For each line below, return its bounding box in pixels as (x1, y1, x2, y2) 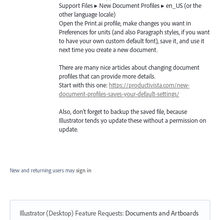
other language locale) (59, 10, 115, 19)
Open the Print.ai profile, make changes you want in (59, 19, 191, 27)
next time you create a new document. (59, 46, 158, 54)
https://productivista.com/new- (109, 81, 190, 89)
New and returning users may (10, 167, 76, 174)
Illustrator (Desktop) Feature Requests (20, 209, 122, 218)
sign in (76, 167, 91, 174)
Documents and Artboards (125, 209, 198, 218)
